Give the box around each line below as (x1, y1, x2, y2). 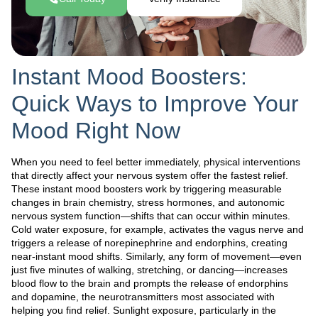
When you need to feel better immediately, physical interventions (11, 155, 300, 168)
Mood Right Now (11, 117, 180, 143)
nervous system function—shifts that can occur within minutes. (11, 209, 290, 221)
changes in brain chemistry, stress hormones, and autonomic (11, 196, 285, 208)
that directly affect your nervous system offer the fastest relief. (11, 169, 288, 181)
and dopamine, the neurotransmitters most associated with (11, 290, 275, 302)
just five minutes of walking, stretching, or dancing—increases (11, 263, 287, 275)
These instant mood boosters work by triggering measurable (11, 182, 282, 194)
